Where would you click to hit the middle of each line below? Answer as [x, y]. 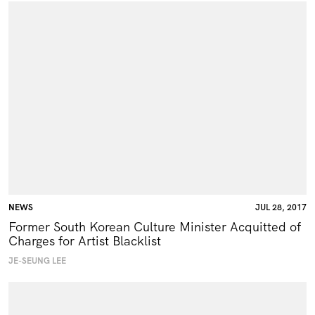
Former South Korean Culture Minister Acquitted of [155, 227]
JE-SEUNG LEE [37, 261]
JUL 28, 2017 [281, 208]
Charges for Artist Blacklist [85, 241]
